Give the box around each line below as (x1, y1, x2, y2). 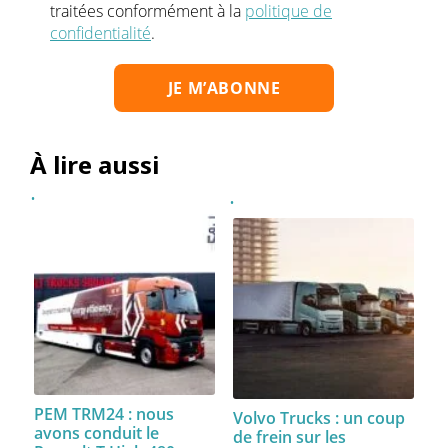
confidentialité (50, 22, 151, 45)
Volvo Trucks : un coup (233, 407, 405, 430)
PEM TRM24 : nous (34, 403, 174, 426)
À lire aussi (30, 148, 159, 182)
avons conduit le (34, 422, 159, 445)
